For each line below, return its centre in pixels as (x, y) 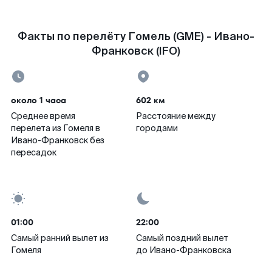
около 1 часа (39, 100)
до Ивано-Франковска (184, 250)
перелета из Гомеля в (56, 128)
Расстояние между (176, 116)
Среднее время (43, 116)
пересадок (34, 152)
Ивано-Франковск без (58, 140)
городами (157, 128)
